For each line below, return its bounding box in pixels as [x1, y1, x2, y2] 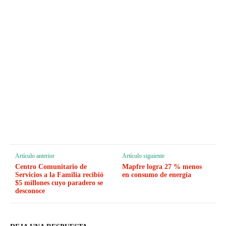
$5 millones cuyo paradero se [15, 179, 103, 187]
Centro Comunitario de [15, 162, 87, 171]
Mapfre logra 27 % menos [122, 162, 202, 171]
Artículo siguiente [122, 152, 165, 159]
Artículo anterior [15, 152, 54, 159]
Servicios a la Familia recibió [15, 171, 103, 179]
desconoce [15, 187, 45, 195]
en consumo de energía [122, 171, 192, 179]
